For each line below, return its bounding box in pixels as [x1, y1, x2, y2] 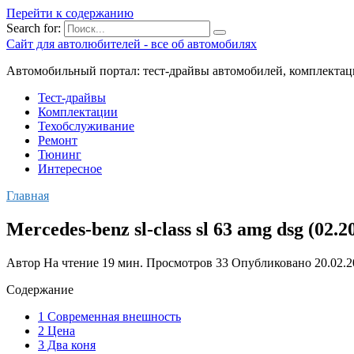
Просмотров [146, 255, 213, 269]
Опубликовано [232, 255, 311, 269]
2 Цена [38, 323, 75, 337]
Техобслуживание [38, 119, 134, 133]
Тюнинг [38, 148, 81, 161]
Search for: [6, 21, 61, 35]
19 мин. [99, 255, 143, 269]
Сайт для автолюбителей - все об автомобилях [6, 37, 257, 51]
